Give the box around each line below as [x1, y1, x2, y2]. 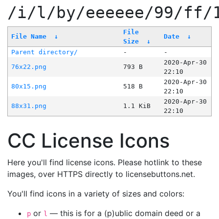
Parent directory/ [11, 48, 78, 56]
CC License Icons [7, 129, 170, 153]
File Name [11, 33, 46, 41]
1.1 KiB [123, 102, 151, 110]
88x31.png [11, 102, 46, 110]
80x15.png [11, 83, 46, 90]
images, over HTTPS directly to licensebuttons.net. [7, 169, 195, 179]
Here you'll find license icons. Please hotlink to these [7, 157, 202, 168]
